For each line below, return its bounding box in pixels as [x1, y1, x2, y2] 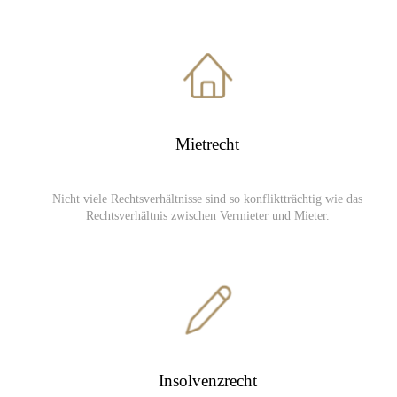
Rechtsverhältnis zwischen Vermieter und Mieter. [85, 209, 330, 222]
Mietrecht [175, 135, 239, 153]
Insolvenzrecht [158, 371, 257, 390]
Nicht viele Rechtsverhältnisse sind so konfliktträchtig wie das [52, 192, 362, 206]
